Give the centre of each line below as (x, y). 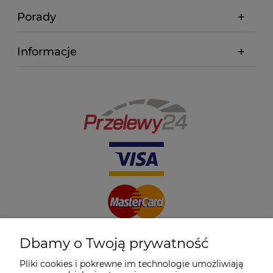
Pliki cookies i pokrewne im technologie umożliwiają (131, 264)
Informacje (47, 51)
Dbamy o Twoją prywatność (114, 243)
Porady (37, 17)
